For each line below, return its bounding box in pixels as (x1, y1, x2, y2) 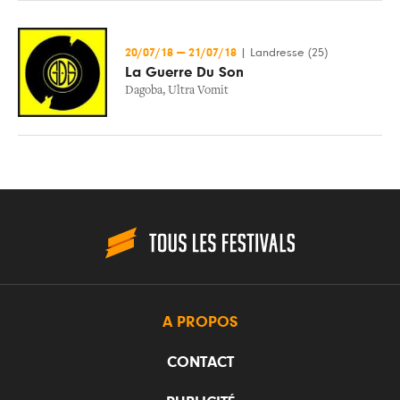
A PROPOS (162, 314, 237, 330)
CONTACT (166, 354, 234, 371)
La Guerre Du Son (125, 65, 244, 79)
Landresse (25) (250, 46, 328, 59)
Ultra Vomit (168, 85, 229, 97)
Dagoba (125, 85, 162, 97)
